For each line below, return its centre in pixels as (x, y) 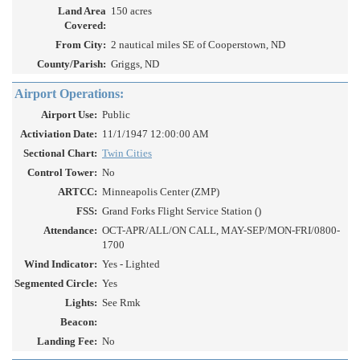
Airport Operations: (69, 94)
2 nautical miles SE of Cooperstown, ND (198, 45)
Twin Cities (127, 153)
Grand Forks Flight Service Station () (182, 211)
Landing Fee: (67, 342)
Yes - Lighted (131, 264)
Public (116, 115)
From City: (81, 45)
